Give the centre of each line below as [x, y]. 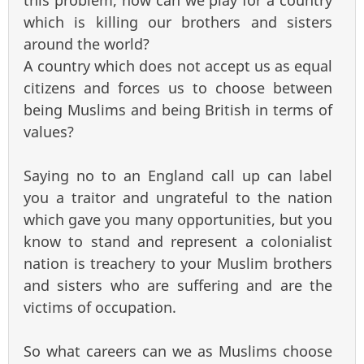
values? [49, 132]
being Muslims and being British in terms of [178, 110]
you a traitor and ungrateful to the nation [178, 198]
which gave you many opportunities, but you [178, 220]
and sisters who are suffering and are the [178, 286]
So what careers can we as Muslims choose [178, 351]
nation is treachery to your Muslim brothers [178, 264]
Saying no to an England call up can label [178, 176]
